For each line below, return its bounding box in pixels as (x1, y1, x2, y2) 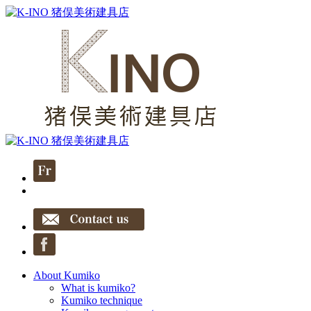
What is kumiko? (61, 282, 135, 294)
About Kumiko (33, 269, 100, 281)
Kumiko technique (61, 294, 142, 306)
